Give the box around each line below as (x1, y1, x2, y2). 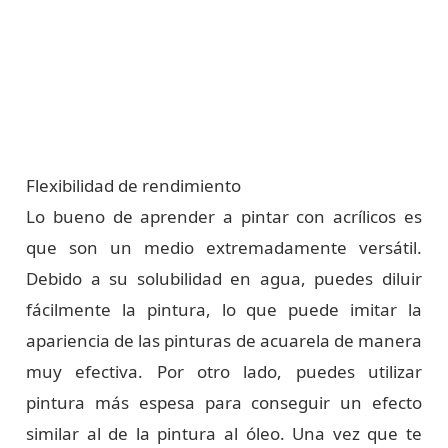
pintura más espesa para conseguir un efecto (26, 390, 422, 414)
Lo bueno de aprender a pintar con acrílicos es (26, 204, 422, 228)
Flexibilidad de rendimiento (26, 173, 242, 197)
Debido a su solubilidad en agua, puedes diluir (26, 266, 422, 290)
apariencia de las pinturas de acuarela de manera (26, 328, 422, 352)
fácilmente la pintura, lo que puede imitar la (26, 297, 422, 321)
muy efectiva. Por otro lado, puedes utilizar (26, 359, 422, 383)
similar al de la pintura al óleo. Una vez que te (26, 421, 422, 445)
